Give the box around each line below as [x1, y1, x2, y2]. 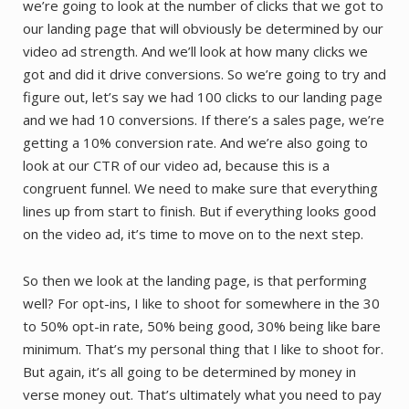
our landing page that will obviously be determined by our [23, 18, 383, 37]
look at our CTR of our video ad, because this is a [23, 155, 330, 174]
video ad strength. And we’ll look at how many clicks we [23, 41, 368, 60]
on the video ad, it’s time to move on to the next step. [23, 224, 363, 243]
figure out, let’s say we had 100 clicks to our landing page [23, 87, 383, 106]
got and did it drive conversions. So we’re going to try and [23, 64, 386, 83]
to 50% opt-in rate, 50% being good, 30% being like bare [23, 316, 381, 335]
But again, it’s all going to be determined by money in [23, 362, 356, 381]
